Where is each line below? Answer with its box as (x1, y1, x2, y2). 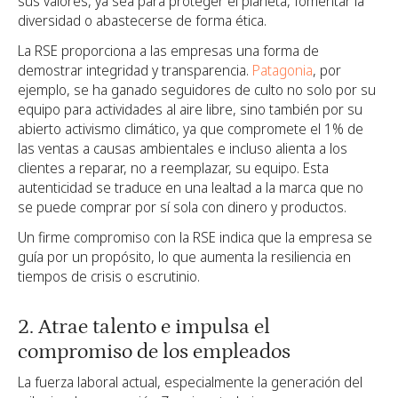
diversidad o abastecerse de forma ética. (18, 10, 267, 30)
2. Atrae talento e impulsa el (18, 314, 270, 338)
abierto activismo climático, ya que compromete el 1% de (18, 118, 363, 139)
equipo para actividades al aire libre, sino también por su (18, 99, 362, 119)
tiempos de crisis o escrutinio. (18, 266, 200, 286)
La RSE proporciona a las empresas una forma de (18, 40, 319, 60)
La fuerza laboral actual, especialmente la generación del (18, 372, 362, 393)
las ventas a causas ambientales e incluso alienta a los (18, 138, 347, 158)
